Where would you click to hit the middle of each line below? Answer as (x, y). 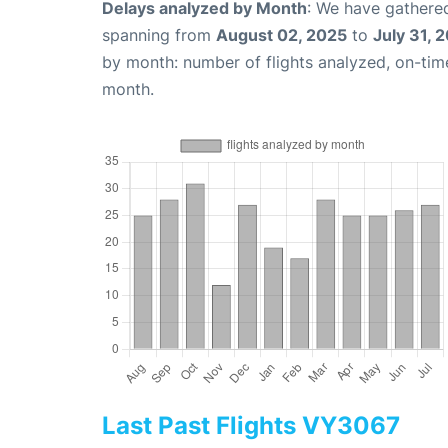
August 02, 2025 (281, 35)
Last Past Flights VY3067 (251, 426)
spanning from (159, 35)
